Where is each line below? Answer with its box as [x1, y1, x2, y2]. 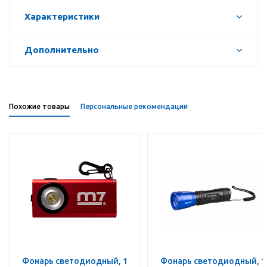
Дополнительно [24, 45, 99, 55]
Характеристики [24, 11, 100, 22]
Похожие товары [9, 103, 70, 111]
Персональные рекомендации [80, 103, 188, 111]
